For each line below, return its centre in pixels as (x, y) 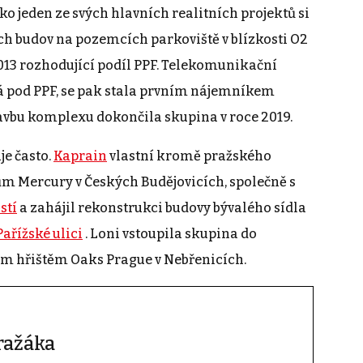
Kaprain (80, 156)
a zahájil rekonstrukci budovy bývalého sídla (162, 208)
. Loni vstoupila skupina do (170, 234)
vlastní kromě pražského (189, 156)
